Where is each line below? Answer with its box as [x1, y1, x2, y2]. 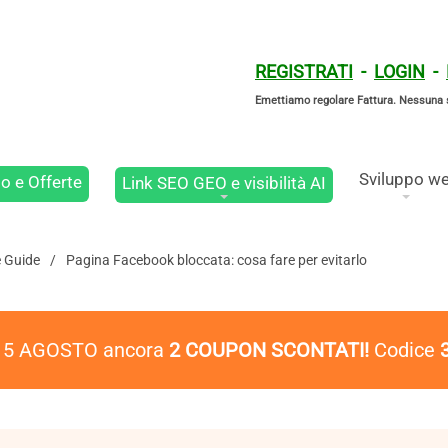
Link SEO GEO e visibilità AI [122, 172, 327, 193]
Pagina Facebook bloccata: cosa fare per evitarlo [66, 252, 367, 268]
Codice [369, 338, 440, 362]
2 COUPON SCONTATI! [169, 338, 369, 362]
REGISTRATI [255, 61, 353, 82]
